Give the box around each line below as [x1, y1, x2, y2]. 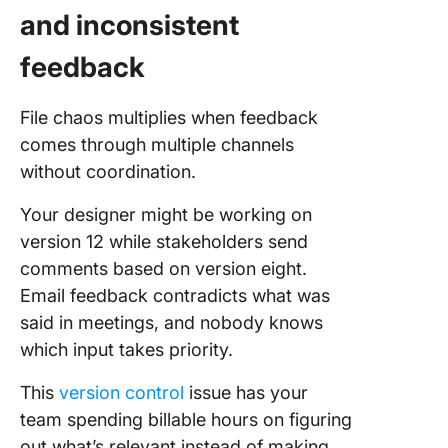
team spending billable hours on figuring [20, 409, 352, 430]
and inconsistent [20, 8, 239, 42]
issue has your [184, 382, 308, 403]
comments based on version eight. [20, 258, 307, 279]
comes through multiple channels [20, 134, 294, 155]
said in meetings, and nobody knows [20, 312, 323, 333]
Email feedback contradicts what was [20, 285, 330, 306]
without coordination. [20, 161, 196, 182]
